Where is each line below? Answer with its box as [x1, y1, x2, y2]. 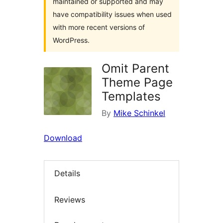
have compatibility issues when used [53, 10, 172, 18]
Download [44, 133, 82, 143]
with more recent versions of [53, 23, 145, 31]
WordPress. [53, 36, 90, 44]
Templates [102, 89, 161, 104]
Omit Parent [102, 61, 169, 76]
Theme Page [102, 75, 173, 90]
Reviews [54, 194, 85, 205]
